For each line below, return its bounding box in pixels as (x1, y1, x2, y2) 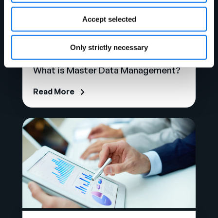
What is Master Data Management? (33, 64, 181, 76)
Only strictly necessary (70, 43, 148, 52)
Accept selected (82, 15, 136, 23)
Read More (33, 86, 74, 96)
